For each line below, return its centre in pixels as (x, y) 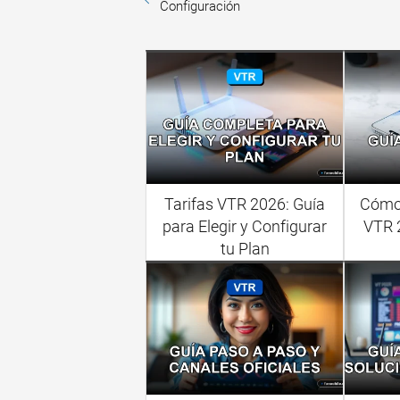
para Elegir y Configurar (245, 227)
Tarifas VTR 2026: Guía (245, 204)
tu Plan (245, 249)
